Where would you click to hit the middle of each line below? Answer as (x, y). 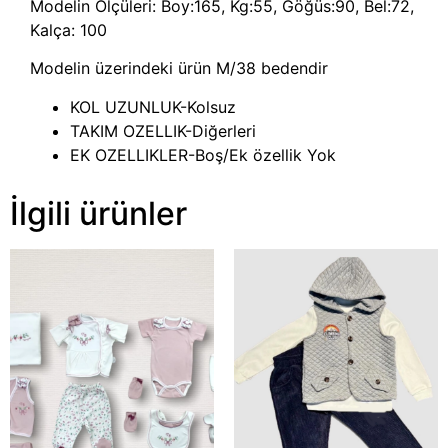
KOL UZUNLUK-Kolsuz (153, 106)
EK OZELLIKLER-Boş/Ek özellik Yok (203, 154)
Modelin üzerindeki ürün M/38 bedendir (179, 68)
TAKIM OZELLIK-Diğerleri (163, 130)
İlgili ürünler (98, 213)
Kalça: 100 (68, 29)
